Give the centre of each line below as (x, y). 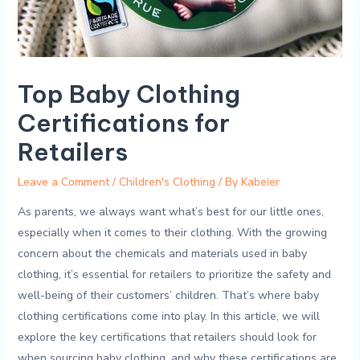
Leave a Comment (63, 182)
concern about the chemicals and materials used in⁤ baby (162, 253)
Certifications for (123, 123)
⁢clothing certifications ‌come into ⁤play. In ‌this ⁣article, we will (168, 316)
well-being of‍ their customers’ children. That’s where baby (168, 295)
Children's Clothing (167, 182)
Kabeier (260, 182)
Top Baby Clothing (129, 94)
